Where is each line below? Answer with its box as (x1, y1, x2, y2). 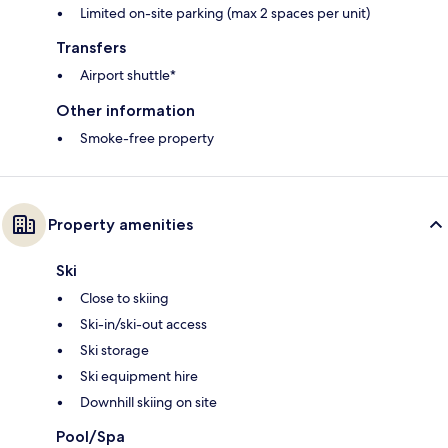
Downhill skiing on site (80, 392, 217, 411)
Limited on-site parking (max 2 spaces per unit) (80, 3, 370, 22)
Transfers (56, 37, 126, 57)
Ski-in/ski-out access (80, 314, 207, 333)
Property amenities (48, 214, 193, 234)
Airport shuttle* (80, 65, 176, 84)
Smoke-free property (80, 128, 214, 147)
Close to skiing (80, 288, 169, 307)
